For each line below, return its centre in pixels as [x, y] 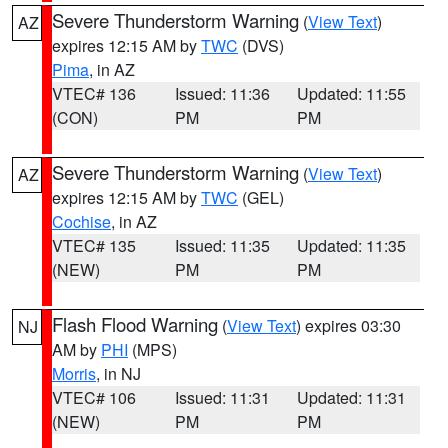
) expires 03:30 [348, 325]
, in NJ [118, 373]
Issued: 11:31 [222, 397]
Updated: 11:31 [352, 397]
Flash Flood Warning [135, 324]
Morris [74, 373]
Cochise [81, 221]
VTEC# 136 [94, 93]
